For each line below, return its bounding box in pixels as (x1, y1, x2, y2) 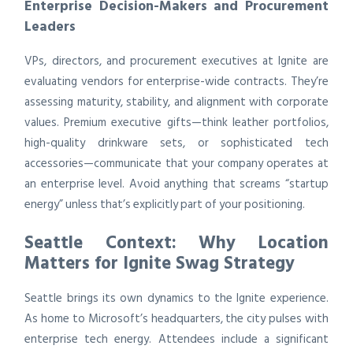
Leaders (24, 14, 76, 38)
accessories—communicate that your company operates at (24, 153, 329, 173)
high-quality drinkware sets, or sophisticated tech (24, 132, 329, 153)
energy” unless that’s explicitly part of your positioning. (24, 194, 306, 214)
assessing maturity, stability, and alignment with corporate (24, 91, 329, 112)
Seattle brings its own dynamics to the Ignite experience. (24, 288, 329, 308)
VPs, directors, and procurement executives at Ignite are (24, 50, 329, 71)
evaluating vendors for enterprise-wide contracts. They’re (24, 71, 329, 91)
